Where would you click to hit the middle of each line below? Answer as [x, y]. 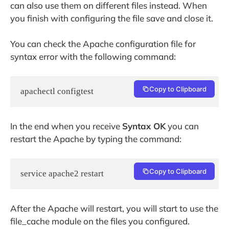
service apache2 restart [62, 173]
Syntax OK [144, 126]
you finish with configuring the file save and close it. [112, 18]
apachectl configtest [57, 91]
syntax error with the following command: [93, 57]
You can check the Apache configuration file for [103, 44]
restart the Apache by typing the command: [96, 139]
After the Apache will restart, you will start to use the [114, 209]
